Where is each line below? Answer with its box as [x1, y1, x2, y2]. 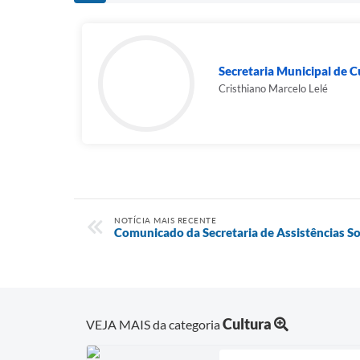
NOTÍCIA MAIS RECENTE [114, 215, 216, 225]
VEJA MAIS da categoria [86, 317, 223, 333]
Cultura [223, 315, 272, 333]
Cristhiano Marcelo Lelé [219, 81, 328, 95]
